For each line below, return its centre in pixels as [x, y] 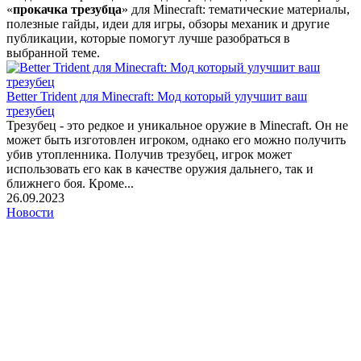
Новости [30, 212]
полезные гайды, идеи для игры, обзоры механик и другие [168, 23]
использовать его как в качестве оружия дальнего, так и [160, 168]
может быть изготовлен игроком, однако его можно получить [176, 139]
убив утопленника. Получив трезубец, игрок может [149, 154]
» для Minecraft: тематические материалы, [236, 9]
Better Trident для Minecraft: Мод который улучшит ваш [157, 96]
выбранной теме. [53, 52]
